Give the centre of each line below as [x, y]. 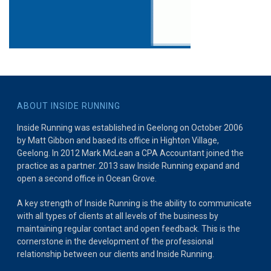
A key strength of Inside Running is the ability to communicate [135, 203]
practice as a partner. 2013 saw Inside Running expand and [129, 166]
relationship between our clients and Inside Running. [116, 254]
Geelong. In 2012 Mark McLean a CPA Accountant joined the [131, 153]
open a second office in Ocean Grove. [87, 178]
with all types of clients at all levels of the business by [118, 216]
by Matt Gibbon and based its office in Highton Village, [118, 140]
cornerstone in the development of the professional [116, 241]
